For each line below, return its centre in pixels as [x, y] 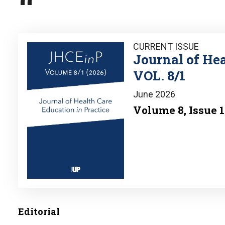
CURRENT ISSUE [166, 46]
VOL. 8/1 [159, 75]
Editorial [39, 211]
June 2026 [154, 94]
